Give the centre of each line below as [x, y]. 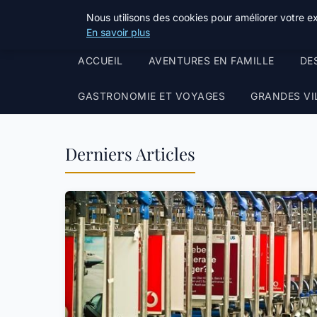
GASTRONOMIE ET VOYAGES [151, 96]
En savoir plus [118, 32]
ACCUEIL [100, 60]
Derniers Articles [130, 154]
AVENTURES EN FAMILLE [211, 60]
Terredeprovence [128, 21]
